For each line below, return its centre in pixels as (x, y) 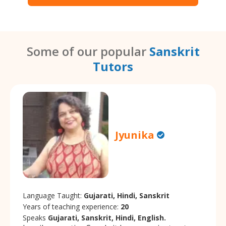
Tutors (113, 67)
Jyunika (135, 135)
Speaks (35, 217)
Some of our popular (88, 51)
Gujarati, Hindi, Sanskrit (127, 195)
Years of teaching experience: (72, 206)
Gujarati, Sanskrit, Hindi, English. (107, 217)
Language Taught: (53, 195)
